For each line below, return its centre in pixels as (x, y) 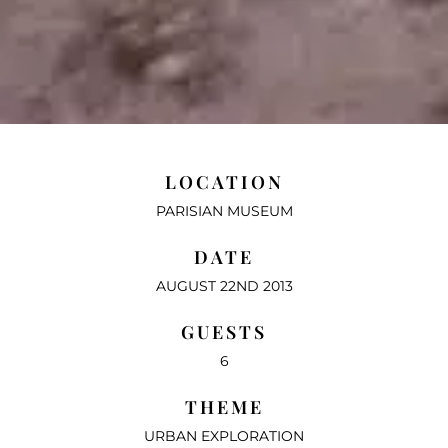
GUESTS (224, 332)
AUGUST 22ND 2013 (224, 286)
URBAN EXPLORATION (224, 436)
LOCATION (224, 182)
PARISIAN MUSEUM (224, 211)
